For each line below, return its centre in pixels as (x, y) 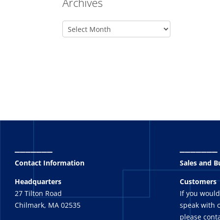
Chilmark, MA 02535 (48, 205)
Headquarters (38, 181)
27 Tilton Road (38, 193)
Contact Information (50, 163)
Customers (198, 181)
